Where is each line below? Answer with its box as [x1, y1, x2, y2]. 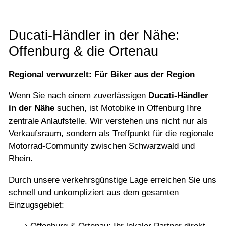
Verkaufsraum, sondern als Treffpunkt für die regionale [9, 128, 213, 138]
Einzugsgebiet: [9, 200, 64, 210]
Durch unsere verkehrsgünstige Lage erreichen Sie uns [9, 175, 216, 185]
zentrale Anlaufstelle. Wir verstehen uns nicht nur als [9, 116, 208, 126]
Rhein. [9, 153, 33, 163]
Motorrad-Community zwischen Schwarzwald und [9, 141, 195, 151]
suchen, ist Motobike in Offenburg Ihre [54, 103, 201, 113]
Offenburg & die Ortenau [9, 43, 158, 59]
